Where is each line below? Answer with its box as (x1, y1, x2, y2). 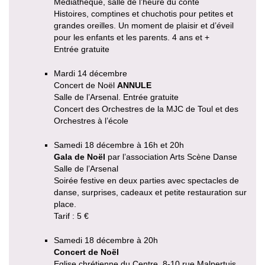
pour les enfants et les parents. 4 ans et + (54, 33, 209, 43)
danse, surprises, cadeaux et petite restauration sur (54, 188, 247, 198)
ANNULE (117, 80, 151, 91)
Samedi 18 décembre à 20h (54, 235, 158, 245)
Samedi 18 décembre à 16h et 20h (54, 140, 184, 150)
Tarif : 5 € (54, 211, 89, 221)
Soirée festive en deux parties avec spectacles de (54, 176, 239, 186)
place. (54, 199, 76, 209)
